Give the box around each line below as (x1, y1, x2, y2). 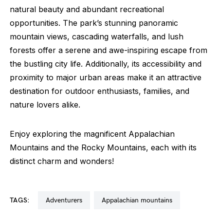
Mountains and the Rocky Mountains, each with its (10, 143, 197, 153)
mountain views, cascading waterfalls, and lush (10, 32, 183, 42)
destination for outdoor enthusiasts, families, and (10, 86, 189, 96)
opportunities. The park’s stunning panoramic (10, 18, 178, 28)
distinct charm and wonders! (10, 156, 114, 166)
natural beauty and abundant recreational (10, 4, 164, 15)
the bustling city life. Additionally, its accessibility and (10, 59, 201, 69)
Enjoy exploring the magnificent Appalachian (10, 129, 175, 139)
